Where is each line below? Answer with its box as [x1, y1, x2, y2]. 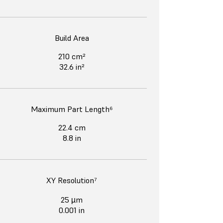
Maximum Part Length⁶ [30, 104, 113, 114]
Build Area [54, 33, 89, 43]
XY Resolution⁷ [46, 175, 97, 186]
